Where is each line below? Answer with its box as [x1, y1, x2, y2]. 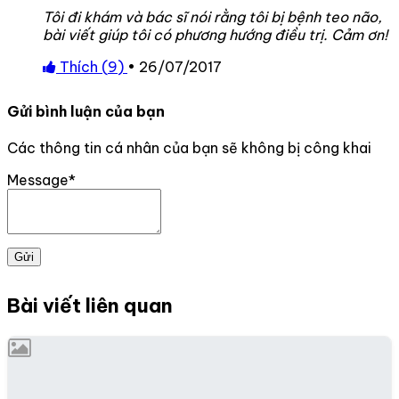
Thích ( [56, 57, 108, 76]
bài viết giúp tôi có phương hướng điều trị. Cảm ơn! [43, 25, 387, 44]
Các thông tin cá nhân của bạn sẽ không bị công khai [7, 139, 371, 158]
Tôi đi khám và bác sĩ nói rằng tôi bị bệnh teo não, [43, 7, 382, 26]
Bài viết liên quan [7, 293, 173, 319]
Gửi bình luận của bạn [7, 102, 165, 120]
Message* [7, 171, 76, 190]
